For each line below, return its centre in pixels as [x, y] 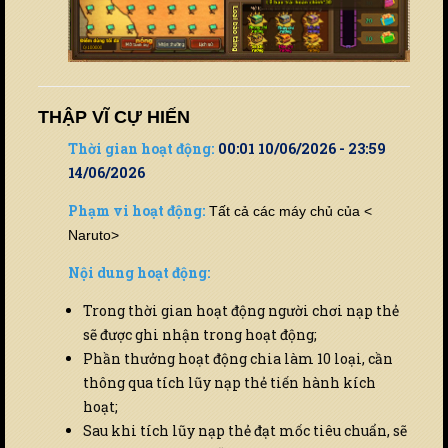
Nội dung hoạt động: [139, 273]
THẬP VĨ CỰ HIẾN [114, 117]
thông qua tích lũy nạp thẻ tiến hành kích [229, 383]
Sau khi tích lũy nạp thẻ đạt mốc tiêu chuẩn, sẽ [245, 431]
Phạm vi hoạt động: [136, 211]
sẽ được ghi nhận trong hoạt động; [200, 335]
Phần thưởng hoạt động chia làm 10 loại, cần [238, 359]
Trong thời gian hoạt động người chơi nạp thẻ [241, 311]
